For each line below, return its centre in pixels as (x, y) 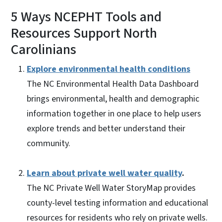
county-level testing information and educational (117, 203)
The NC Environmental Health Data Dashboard (113, 84)
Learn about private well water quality (104, 173)
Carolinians (45, 50)
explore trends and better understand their (106, 129)
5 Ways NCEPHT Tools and (86, 17)
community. (50, 144)
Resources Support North (84, 33)
